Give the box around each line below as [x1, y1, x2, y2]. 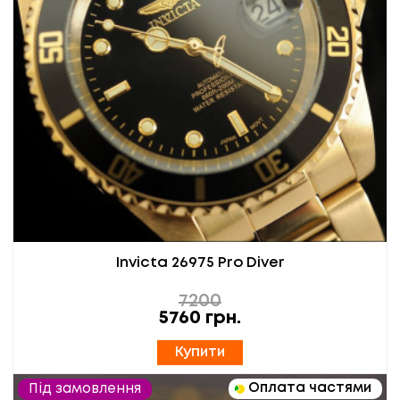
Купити [175, 345, 225, 359]
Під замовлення [29, 382, 141, 396]
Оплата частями [248, 381, 371, 395]
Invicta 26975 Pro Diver [115, 256, 285, 271]
